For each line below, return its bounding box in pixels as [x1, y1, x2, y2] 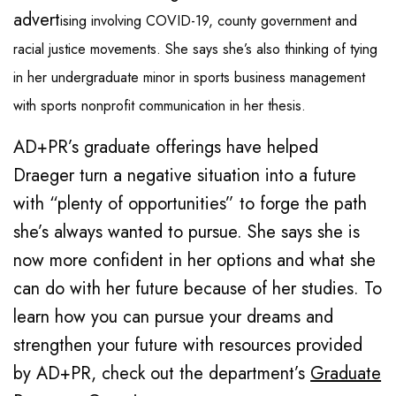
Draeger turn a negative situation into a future [13, 162, 357, 188]
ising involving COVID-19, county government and [60, 10, 358, 31]
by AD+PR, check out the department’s [13, 360, 311, 386]
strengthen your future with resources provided [13, 331, 363, 358]
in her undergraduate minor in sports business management [13, 66, 366, 88]
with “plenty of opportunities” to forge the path [13, 190, 368, 217]
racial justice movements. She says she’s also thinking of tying [13, 38, 378, 59]
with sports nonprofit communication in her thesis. [13, 95, 307, 116]
